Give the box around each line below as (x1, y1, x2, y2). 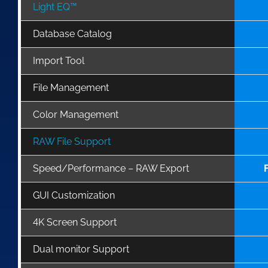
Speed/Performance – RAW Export (33, 162, 189, 174)
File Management (33, 81, 109, 93)
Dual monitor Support (33, 243, 129, 255)
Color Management (33, 108, 118, 120)
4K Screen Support (33, 216, 117, 228)
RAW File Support (33, 135, 111, 147)
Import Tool (33, 54, 84, 66)
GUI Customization (33, 189, 115, 201)
